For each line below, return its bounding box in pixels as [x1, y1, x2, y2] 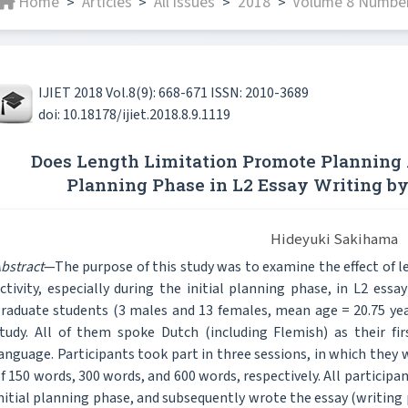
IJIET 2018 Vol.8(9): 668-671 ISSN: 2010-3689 [38, 83, 309, 103]
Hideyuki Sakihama [270, 228, 398, 250]
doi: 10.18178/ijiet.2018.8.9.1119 [38, 105, 230, 125]
